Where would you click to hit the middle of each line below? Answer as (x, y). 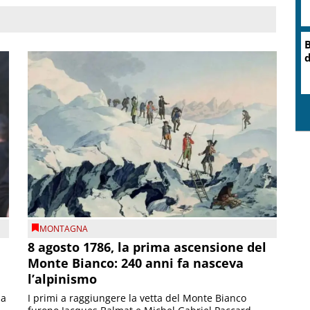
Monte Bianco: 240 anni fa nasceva (136, 263)
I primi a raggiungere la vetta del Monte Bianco (137, 298)
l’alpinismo (63, 279)
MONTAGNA (64, 228)
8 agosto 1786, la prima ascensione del (147, 247)
